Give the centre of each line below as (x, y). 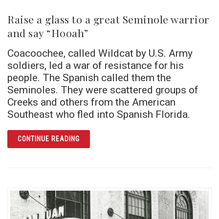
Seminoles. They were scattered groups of (103, 90)
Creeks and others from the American (91, 102)
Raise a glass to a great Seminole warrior (109, 19)
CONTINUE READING (49, 139)
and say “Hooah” (48, 33)
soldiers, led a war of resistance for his (96, 66)
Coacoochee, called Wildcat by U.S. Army (100, 53)
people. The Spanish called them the (89, 78)
